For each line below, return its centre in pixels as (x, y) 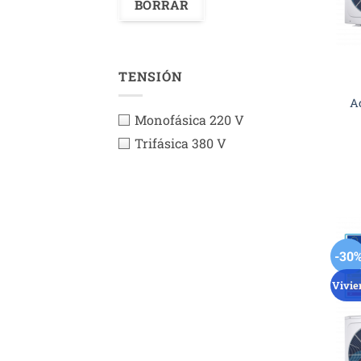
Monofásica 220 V (189, 120)
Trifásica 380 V (180, 143)
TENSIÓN (151, 76)
